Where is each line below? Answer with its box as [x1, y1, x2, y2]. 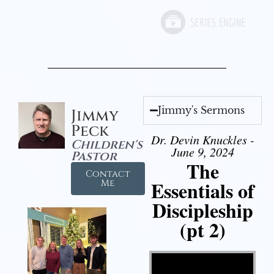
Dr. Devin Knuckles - [150, 131, 254, 148]
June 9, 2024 [171, 144, 234, 160]
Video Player [151, 246, 181, 259]
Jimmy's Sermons [158, 104, 245, 117]
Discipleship [152, 196, 253, 225]
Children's [70, 136, 143, 154]
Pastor [70, 148, 117, 165]
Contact [85, 168, 130, 181]
